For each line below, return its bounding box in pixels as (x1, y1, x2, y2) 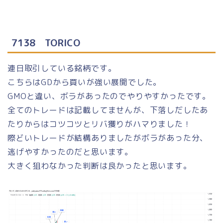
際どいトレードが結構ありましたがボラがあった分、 (7, 132, 209, 143)
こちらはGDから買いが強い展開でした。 (7, 76, 162, 88)
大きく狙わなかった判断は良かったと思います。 (7, 160, 192, 171)
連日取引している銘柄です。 (7, 62, 116, 74)
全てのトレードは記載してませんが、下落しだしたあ (7, 104, 209, 115)
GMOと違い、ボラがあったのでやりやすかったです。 (7, 90, 211, 102)
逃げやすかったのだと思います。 (7, 146, 133, 157)
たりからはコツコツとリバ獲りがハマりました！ (7, 118, 192, 129)
